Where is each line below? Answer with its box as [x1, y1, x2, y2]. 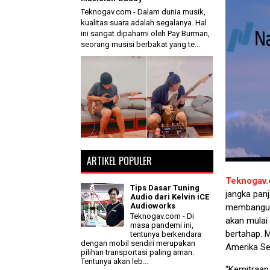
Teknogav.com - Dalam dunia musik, [81, 7, 206, 16]
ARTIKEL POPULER [87, 153, 152, 168]
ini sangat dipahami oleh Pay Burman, [81, 28, 210, 38]
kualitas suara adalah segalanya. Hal [81, 17, 207, 27]
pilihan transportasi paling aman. [81, 248, 194, 257]
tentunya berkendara [130, 230, 202, 239]
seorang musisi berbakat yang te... [81, 39, 200, 49]
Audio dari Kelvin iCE [130, 192, 210, 201]
